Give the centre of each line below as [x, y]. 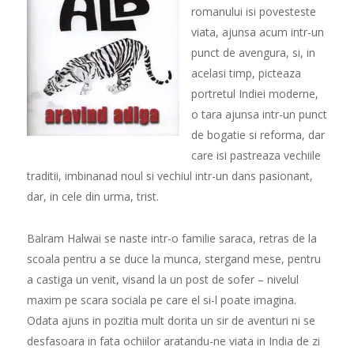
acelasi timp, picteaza [246, 73]
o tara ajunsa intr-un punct [259, 115]
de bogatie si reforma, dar [258, 135]
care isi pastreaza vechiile [256, 156]
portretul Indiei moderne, [254, 94]
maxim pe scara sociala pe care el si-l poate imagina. [161, 300]
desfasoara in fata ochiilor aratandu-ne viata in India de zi [173, 341]
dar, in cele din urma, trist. [92, 197]
